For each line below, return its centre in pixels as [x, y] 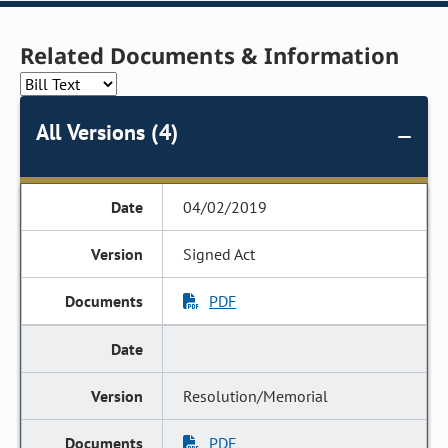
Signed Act [219, 254]
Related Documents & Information [210, 55]
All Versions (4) [107, 132]
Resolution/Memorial [256, 396]
